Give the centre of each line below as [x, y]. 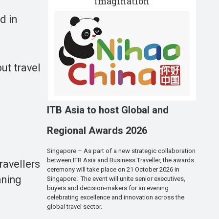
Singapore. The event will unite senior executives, [116, 179]
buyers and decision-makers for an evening [108, 188]
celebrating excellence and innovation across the [116, 197]
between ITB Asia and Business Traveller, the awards [120, 160]
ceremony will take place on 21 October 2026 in [113, 170]
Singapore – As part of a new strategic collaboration [121, 151]
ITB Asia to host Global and [108, 110]
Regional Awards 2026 [97, 130]
